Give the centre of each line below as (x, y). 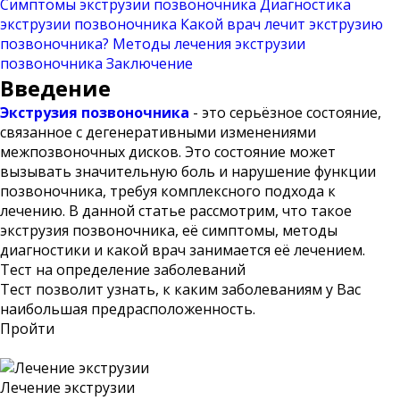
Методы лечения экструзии (209, 44)
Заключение (150, 63)
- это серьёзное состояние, (285, 112)
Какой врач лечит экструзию (282, 24)
